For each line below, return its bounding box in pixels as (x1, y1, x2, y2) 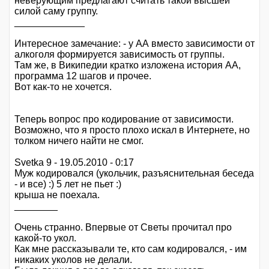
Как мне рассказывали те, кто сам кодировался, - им (14, 244, 247, 254)
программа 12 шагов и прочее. (14, 71, 151, 81)
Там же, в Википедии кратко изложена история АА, (14, 60, 241, 70)
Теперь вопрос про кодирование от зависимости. (14, 114, 234, 124)
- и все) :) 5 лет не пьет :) (14, 179, 121, 189)
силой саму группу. (14, 6, 98, 16)
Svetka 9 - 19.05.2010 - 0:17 (14, 157, 134, 168)
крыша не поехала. (14, 190, 100, 200)
